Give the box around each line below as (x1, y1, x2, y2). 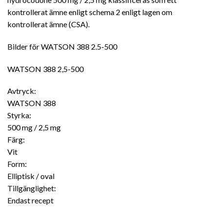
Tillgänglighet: (7, 183, 56, 193)
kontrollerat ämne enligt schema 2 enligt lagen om (7, 7, 172, 17)
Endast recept (7, 196, 54, 205)
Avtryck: (7, 86, 36, 96)
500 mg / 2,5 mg (7, 123, 61, 132)
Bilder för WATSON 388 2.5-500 (7, 41, 117, 51)
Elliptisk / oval (7, 171, 54, 181)
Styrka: (7, 110, 31, 120)
